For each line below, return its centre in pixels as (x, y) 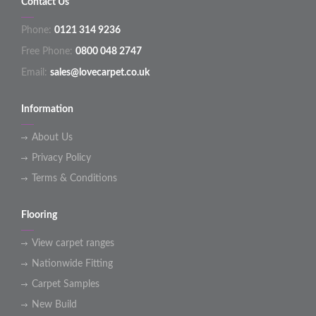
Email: (36, 73)
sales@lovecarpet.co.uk (100, 73)
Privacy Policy (61, 158)
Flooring (39, 215)
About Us (52, 138)
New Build (54, 305)
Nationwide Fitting (72, 264)
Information (47, 110)
